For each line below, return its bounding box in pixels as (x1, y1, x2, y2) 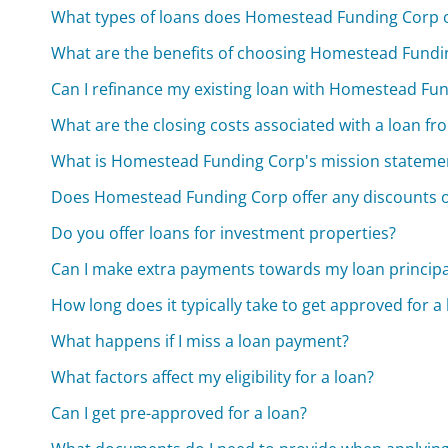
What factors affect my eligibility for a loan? (51, 366, 375, 389)
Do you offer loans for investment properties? (51, 222, 397, 245)
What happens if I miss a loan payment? (51, 330, 350, 353)
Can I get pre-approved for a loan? (51, 402, 308, 425)
